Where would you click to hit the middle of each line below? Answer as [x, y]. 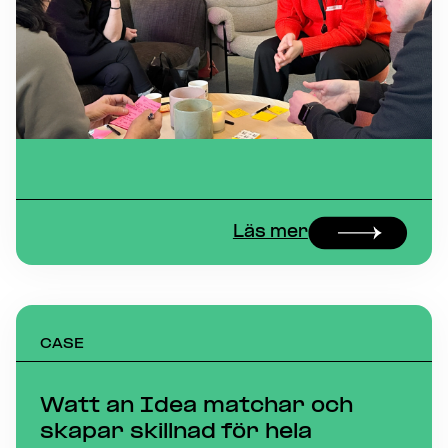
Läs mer [270, 232]
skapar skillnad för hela [176, 432]
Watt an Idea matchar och [196, 406]
